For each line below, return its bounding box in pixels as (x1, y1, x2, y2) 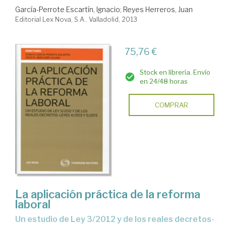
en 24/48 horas (139, 77, 188, 85)
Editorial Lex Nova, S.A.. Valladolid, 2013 (15, 15, 137, 23)
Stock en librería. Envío (139, 68, 210, 76)
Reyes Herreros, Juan (123, 5, 193, 14)
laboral (15, 197, 50, 211)
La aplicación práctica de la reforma (15, 187, 200, 201)
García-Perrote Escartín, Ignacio (15, 5, 120, 14)
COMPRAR (154, 100, 188, 109)
